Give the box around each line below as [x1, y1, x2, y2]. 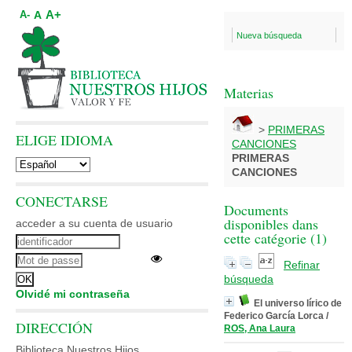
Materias [224, 83, 273, 102]
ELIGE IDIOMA [16, 130, 113, 149]
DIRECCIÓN [16, 318, 93, 337]
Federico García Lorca [224, 310, 324, 321]
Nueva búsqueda [236, 31, 302, 40]
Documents [224, 200, 288, 219]
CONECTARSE [16, 192, 108, 211]
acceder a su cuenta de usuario [16, 217, 173, 229]
